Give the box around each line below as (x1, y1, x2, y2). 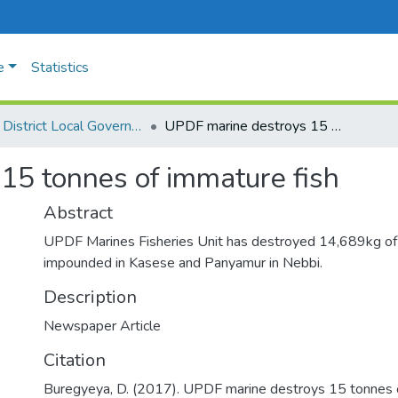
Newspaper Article (44, 316, 161, 336)
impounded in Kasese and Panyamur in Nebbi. (44, 253, 322, 273)
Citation (44, 348, 106, 372)
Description (44, 285, 137, 309)
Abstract (44, 201, 113, 225)
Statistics (30, 58, 89, 77)
